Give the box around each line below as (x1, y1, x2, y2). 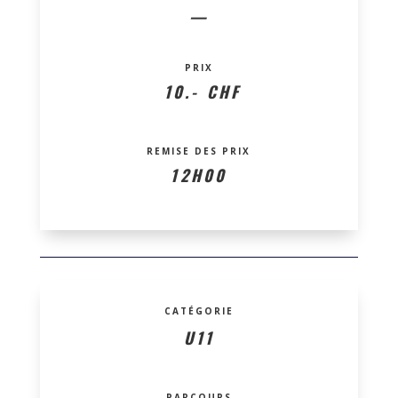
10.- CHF (156, 79, 242, 103)
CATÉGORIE (163, 304, 234, 317)
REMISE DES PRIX (147, 144, 251, 157)
